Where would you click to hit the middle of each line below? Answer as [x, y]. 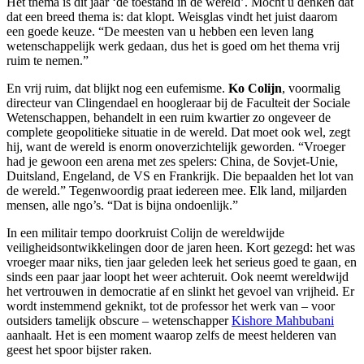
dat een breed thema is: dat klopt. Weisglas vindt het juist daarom [172, 17]
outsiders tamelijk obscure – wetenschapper [119, 321]
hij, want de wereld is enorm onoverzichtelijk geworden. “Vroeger [176, 147]
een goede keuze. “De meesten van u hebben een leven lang [160, 32]
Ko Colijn [255, 89]
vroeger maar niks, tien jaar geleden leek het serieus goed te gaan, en [182, 262]
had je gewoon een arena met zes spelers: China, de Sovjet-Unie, [172, 162]
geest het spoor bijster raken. [79, 350]
